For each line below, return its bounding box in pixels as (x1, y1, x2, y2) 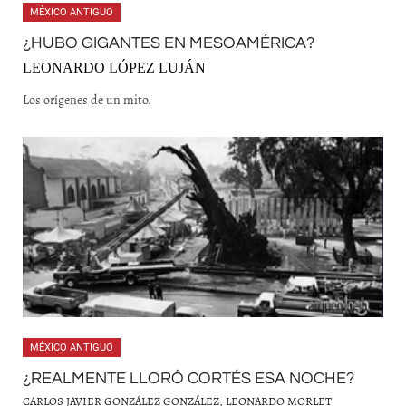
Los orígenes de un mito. (23, 91, 151, 109)
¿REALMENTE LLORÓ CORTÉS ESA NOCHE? (23, 370, 354, 387)
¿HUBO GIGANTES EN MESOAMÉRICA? (23, 34, 314, 52)
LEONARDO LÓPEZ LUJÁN (23, 60, 206, 75)
